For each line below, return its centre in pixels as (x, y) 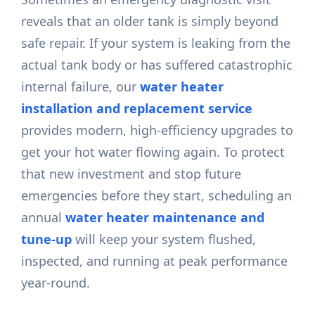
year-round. (56, 283)
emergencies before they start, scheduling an (157, 196)
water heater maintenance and (165, 218)
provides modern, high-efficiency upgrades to (157, 130)
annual (44, 218)
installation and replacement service (137, 109)
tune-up (47, 239)
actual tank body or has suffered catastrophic (157, 65)
